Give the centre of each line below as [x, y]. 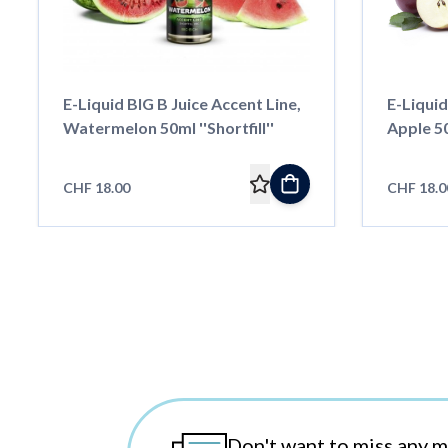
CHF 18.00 [96, 187]
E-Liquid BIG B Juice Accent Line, [181, 103]
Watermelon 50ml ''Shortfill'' [168, 127]
